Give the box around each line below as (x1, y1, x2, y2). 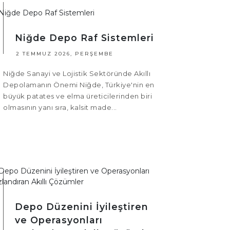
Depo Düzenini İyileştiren (15, 201, 148, 213)
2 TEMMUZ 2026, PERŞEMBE (16, 50, 113, 57)
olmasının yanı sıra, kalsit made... (3, 103, 117, 112)
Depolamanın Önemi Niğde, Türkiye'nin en (3, 81, 155, 89)
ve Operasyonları (15, 215, 103, 226)
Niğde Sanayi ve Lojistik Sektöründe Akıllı (3, 69, 150, 78)
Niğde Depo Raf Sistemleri (15, 32, 154, 44)
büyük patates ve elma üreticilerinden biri (3, 92, 152, 101)
